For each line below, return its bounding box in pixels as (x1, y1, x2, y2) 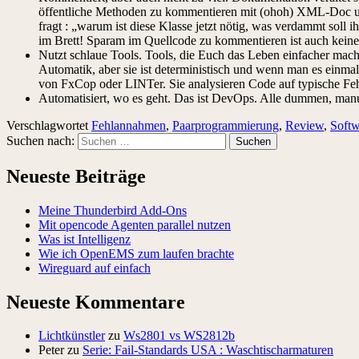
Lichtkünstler (38, 329, 105, 343)
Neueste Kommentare (6, 291, 185, 313)
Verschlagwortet (6, 118, 91, 132)
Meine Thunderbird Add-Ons (38, 203, 187, 217)
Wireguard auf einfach (38, 260, 151, 275)
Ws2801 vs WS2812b (123, 329, 235, 343)
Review (285, 118, 324, 132)
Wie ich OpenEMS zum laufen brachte (38, 246, 234, 260)
